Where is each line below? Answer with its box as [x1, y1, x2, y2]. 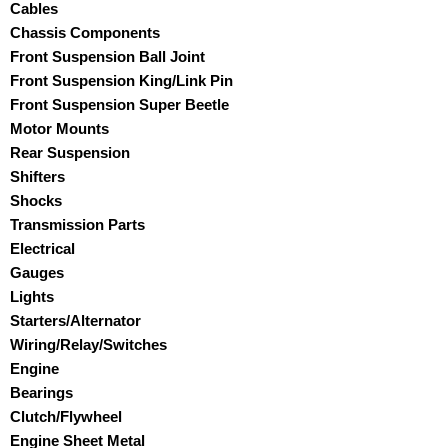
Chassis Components [10, 23, 160, 41]
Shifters [10, 167, 65, 185]
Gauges [10, 263, 64, 281]
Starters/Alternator [10, 311, 141, 329]
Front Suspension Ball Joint [10, 47, 205, 65]
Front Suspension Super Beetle [10, 95, 229, 113]
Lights [10, 287, 54, 305]
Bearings [10, 383, 73, 401]
